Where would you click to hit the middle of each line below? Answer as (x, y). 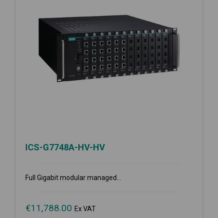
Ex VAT (85, 209)
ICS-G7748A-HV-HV (65, 147)
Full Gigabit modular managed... (73, 177)
